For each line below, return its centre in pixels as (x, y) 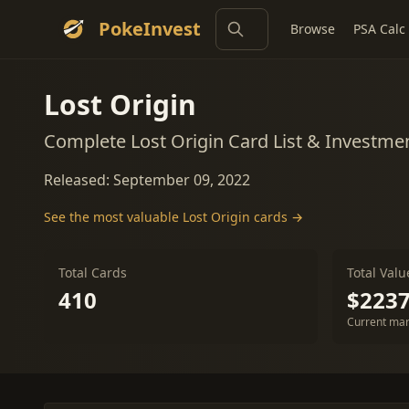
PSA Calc (379, 29)
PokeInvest (150, 29)
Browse (313, 29)
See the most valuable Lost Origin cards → (173, 217)
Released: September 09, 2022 (147, 180)
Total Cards (93, 273)
